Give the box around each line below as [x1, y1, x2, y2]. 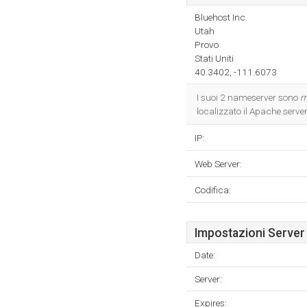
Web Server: [195, 158, 242, 169]
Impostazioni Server [195, 226, 305, 240]
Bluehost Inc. [195, 12, 247, 23]
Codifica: [195, 184, 231, 195]
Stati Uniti [195, 53, 234, 64]
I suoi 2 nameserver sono [197, 92, 300, 103]
